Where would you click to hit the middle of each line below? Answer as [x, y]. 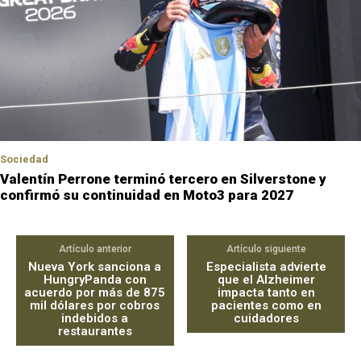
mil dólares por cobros [95, 306]
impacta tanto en [266, 293]
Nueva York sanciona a [95, 267]
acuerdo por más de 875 [95, 293]
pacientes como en [266, 306]
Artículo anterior [95, 249]
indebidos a [95, 319]
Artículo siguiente [266, 249]
